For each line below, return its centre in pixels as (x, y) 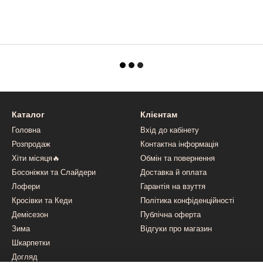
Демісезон (30, 215)
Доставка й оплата (173, 172)
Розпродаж (31, 144)
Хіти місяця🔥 (36, 158)
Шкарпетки (31, 243)
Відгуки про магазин (176, 229)
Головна (26, 130)
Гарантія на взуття (173, 186)
